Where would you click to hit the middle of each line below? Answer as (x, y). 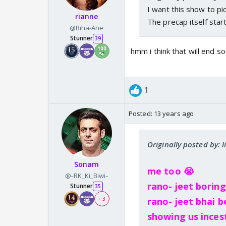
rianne (87, 17)
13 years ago (174, 114)
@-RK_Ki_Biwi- (87, 176)
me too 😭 (171, 171)
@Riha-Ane (87, 28)
